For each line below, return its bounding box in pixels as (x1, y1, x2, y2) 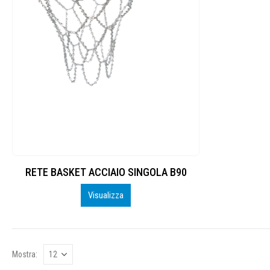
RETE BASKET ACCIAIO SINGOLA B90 (25, 166, 187, 179)
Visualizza (88, 190, 124, 201)
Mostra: (12, 250, 37, 260)
